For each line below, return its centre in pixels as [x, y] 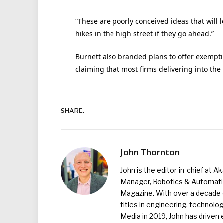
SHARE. [72, 110]
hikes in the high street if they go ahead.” [144, 33]
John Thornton [150, 152]
